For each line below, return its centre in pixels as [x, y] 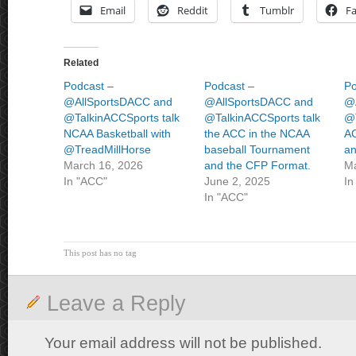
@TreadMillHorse [107, 149]
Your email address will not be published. [183, 343]
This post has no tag [100, 253]
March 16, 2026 [103, 165]
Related [81, 63]
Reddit [193, 10]
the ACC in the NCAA [256, 133]
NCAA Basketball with [117, 133]
